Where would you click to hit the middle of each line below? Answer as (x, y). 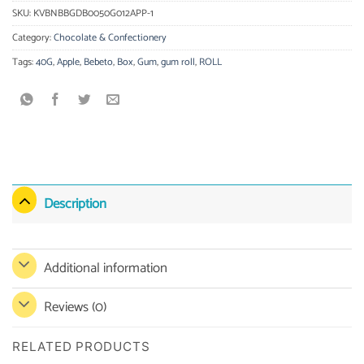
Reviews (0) (75, 308)
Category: (33, 38)
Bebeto (98, 63)
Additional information (105, 268)
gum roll (178, 63)
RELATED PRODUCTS (81, 347)
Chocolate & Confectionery (110, 38)
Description (75, 204)
